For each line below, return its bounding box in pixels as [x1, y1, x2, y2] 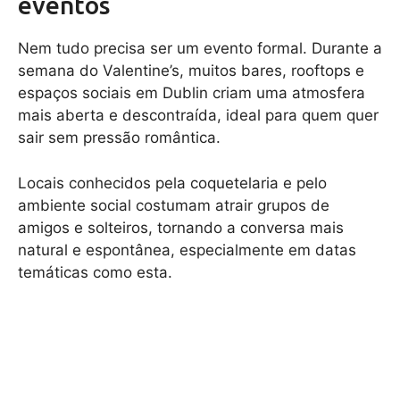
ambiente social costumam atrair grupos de [18, 196, 329, 214]
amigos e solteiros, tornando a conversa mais [18, 218, 344, 237]
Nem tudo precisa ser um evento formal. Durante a [18, 39, 382, 58]
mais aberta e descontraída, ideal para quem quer [18, 106, 379, 125]
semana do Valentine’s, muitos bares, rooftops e [18, 62, 364, 80]
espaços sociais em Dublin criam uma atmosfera [18, 84, 365, 103]
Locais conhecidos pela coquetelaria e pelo [18, 173, 327, 192]
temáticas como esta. [18, 262, 172, 281]
